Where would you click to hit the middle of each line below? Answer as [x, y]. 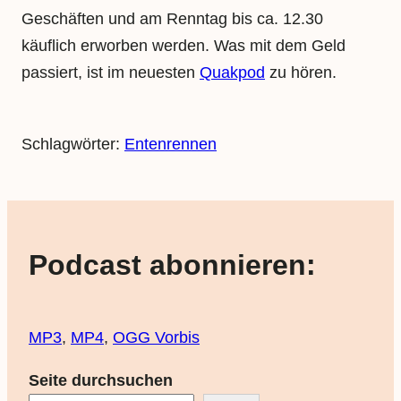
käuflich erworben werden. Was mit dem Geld [183, 46]
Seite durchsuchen [101, 381]
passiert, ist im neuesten [111, 73]
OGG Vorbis [156, 338]
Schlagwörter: [73, 145]
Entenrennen [171, 145]
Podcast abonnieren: [172, 264]
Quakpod [232, 73]
